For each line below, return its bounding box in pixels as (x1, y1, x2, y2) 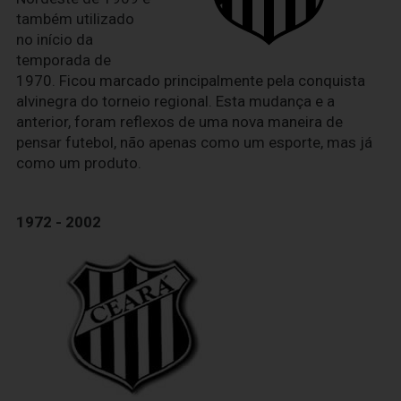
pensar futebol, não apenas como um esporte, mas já (16, 132, 372, 151)
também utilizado (16, 9, 134, 28)
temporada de (16, 50, 111, 69)
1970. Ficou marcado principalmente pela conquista (16, 71, 365, 90)
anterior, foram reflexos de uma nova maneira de (16, 112, 343, 131)
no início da (16, 30, 93, 48)
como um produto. (16, 153, 141, 172)
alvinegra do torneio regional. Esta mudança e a (16, 91, 335, 110)
